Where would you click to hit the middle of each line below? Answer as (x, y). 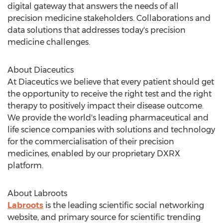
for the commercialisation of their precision (91, 142)
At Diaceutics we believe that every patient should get (111, 82)
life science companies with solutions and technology (111, 130)
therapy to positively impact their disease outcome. (106, 106)
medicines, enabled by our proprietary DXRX (94, 154)
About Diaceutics (41, 70)
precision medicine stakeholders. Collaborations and (109, 18)
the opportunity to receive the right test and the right (110, 94)
